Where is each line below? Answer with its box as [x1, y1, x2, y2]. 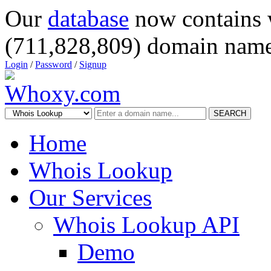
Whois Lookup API [53, 212, 240, 238]
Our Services [29, 184, 152, 211]
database [48, 5, 129, 31]
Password [35, 59, 72, 70]
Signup [79, 59, 106, 70]
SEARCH [214, 109, 246, 118]
